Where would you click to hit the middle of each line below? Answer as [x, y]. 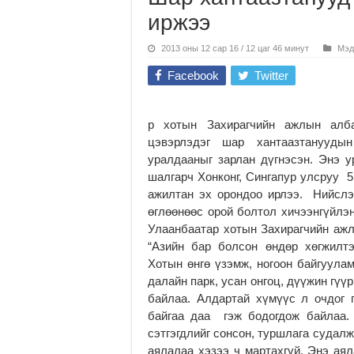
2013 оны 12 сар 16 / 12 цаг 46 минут [235, 48]
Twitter [271, 75]
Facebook [193, 75]
